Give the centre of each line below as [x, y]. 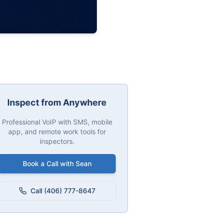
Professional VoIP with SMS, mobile [57, 122]
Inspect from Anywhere [57, 103]
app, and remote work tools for [57, 132]
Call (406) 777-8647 [63, 191]
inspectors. [57, 141]
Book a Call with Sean [57, 164]
